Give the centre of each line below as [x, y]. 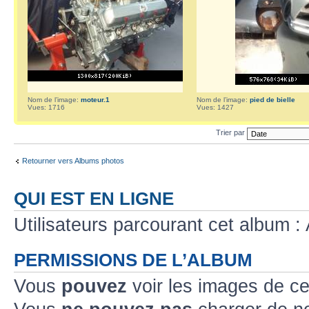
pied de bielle [272, 99]
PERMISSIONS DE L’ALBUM [133, 260]
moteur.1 [95, 99]
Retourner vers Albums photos [73, 161]
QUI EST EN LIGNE [94, 198]
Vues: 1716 [46, 107]
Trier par [231, 133]
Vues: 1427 [215, 107]
